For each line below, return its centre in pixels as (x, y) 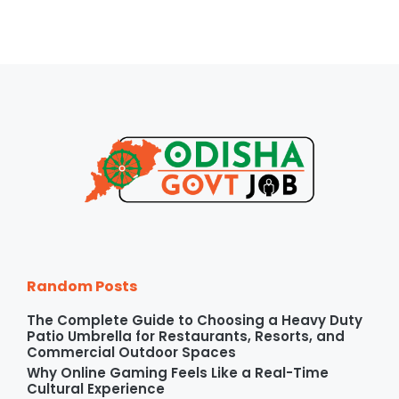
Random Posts (82, 287)
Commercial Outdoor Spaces (131, 353)
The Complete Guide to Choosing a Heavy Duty (195, 321)
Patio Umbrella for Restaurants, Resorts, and (186, 337)
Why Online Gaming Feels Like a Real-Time (178, 373)
